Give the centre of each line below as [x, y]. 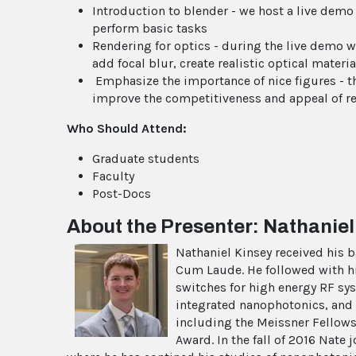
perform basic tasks [150, 28]
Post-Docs [122, 193]
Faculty [115, 176]
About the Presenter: [165, 226]
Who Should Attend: [127, 128]
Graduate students [147, 158]
